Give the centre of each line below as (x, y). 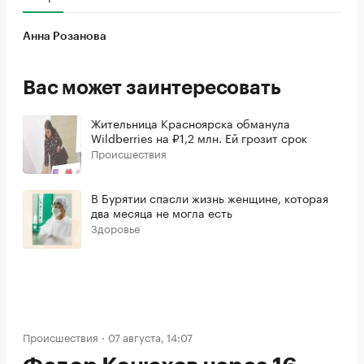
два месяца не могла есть (162, 212)
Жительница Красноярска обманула (191, 123)
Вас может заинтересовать (152, 88)
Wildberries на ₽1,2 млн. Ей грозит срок (199, 138)
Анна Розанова (65, 37)
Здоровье (115, 228)
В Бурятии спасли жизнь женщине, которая (210, 198)
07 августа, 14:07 (150, 337)
